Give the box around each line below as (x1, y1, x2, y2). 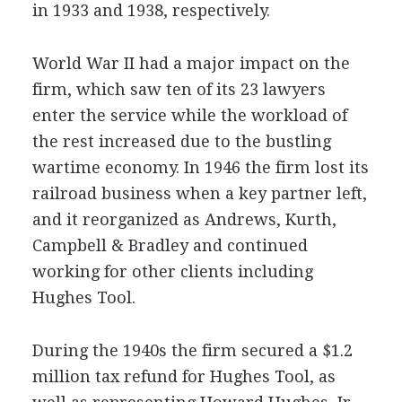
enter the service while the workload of (31, 106, 347, 125)
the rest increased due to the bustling (31, 132, 331, 151)
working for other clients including (31, 262, 313, 281)
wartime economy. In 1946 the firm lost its (31, 158, 369, 177)
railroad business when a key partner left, (31, 184, 367, 203)
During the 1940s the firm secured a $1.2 (31, 341, 353, 360)
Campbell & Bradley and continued (31, 236, 308, 255)
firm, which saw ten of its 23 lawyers (31, 80, 326, 99)
